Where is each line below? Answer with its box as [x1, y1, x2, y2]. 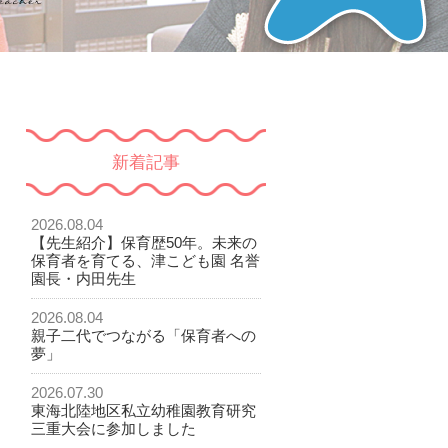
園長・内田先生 [31, 269, 136, 287]
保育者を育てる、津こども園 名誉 [31, 251, 260, 269]
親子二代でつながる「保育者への [31, 326, 256, 344]
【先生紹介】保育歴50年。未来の [31, 233, 257, 251]
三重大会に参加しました [31, 419, 196, 437]
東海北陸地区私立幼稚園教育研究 [31, 401, 256, 419]
